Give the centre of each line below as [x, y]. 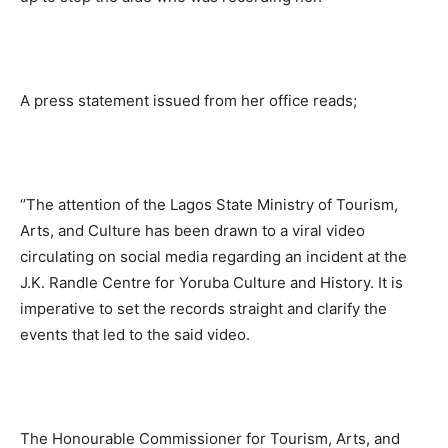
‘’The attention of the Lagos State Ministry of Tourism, [209, 204]
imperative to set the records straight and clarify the [203, 308]
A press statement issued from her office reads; [188, 100]
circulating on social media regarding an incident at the [213, 256]
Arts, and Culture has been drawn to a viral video [192, 230]
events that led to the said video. [135, 334]
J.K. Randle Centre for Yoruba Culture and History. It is [211, 282]
